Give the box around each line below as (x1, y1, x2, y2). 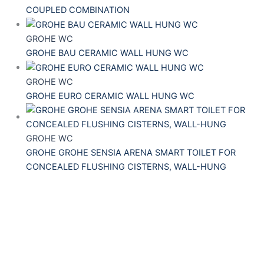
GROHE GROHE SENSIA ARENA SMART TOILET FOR (25, 147, 236, 158)
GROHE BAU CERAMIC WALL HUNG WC (25, 47, 189, 58)
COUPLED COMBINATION (25, 4, 130, 15)
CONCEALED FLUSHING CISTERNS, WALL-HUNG (25, 161, 226, 172)
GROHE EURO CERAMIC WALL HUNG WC (25, 90, 194, 101)
